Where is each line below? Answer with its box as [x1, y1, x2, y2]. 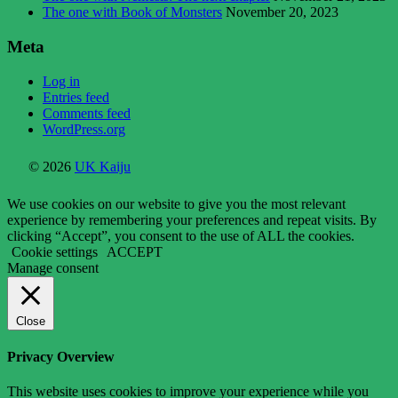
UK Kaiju [75, 158, 131, 174]
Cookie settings [12, 243, 98, 259]
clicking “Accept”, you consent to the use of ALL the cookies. [7, 227, 354, 243]
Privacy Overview [7, 348, 115, 364]
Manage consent [7, 259, 99, 275]
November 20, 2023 [226, 4, 338, 20]
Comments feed [43, 105, 131, 121]
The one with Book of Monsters [43, 4, 222, 20]
